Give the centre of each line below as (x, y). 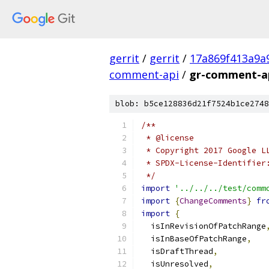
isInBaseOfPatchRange (194, 239)
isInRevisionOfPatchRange (204, 226)
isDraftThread (177, 251)
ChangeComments (213, 201)
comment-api (144, 74)
